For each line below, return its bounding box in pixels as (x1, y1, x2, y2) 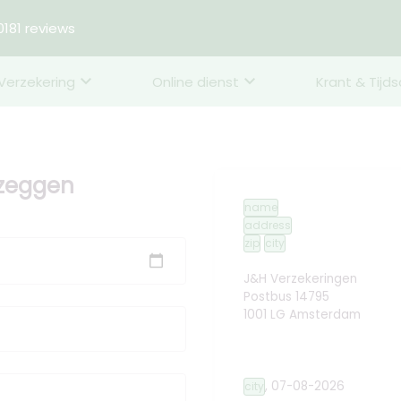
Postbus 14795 (243, 288, 329, 305)
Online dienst (151, 72, 239, 91)
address (244, 218, 291, 233)
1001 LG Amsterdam (243, 306, 361, 323)
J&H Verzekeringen (243, 270, 357, 287)
